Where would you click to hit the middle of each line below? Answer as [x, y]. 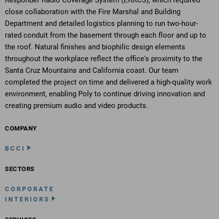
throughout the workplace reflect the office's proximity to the [104, 59]
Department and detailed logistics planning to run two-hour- [101, 23]
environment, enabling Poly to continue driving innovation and [105, 94]
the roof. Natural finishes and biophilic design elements [95, 47]
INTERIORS [27, 199]
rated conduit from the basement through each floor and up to [106, 35]
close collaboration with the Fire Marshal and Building [93, 12]
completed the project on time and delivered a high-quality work [109, 82]
